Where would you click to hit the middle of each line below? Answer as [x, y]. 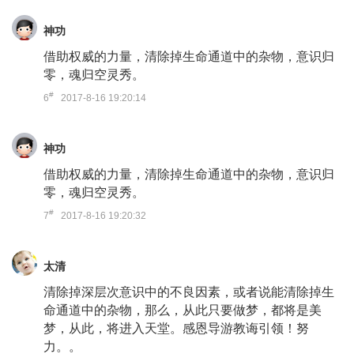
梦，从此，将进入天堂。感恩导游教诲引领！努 [176, 328]
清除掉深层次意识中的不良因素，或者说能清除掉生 [189, 292]
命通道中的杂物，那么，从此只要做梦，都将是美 [183, 310]
